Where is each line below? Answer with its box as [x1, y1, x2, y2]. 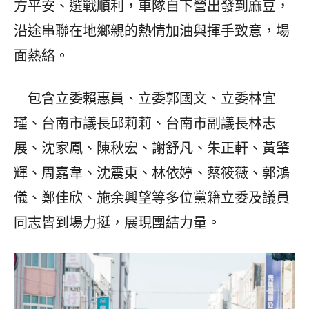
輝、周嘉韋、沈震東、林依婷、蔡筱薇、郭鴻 [14, 165, 290, 182]
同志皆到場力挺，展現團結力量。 [14, 215, 221, 232]
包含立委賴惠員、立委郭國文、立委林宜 [14, 90, 276, 108]
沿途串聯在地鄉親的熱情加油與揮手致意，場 [14, 23, 290, 40]
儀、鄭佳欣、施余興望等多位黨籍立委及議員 [14, 190, 290, 207]
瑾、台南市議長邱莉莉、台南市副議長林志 [14, 115, 276, 132]
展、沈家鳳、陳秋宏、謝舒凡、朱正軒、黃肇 [14, 140, 290, 157]
